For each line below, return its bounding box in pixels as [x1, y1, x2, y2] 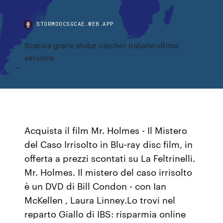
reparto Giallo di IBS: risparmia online [24, 207, 186, 220]
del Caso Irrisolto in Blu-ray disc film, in [24, 137, 193, 150]
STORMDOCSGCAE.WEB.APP [36, 20, 114, 27]
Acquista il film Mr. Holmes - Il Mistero [24, 123, 188, 136]
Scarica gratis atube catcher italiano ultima [24, 40, 179, 50]
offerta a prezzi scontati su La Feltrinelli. [24, 151, 196, 164]
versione [24, 52, 55, 63]
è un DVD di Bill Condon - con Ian [24, 179, 167, 192]
